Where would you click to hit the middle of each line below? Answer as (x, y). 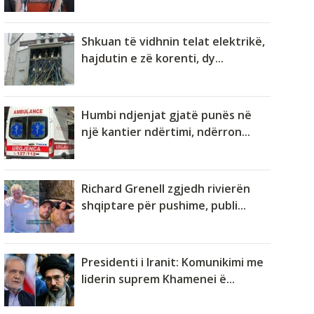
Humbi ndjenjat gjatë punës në (166, 115)
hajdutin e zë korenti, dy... (152, 59)
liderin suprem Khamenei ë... (158, 279)
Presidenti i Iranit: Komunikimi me (172, 262)
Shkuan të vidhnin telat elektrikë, (173, 42)
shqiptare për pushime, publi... (164, 206)
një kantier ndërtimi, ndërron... (166, 132)
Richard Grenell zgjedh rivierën (166, 189)
